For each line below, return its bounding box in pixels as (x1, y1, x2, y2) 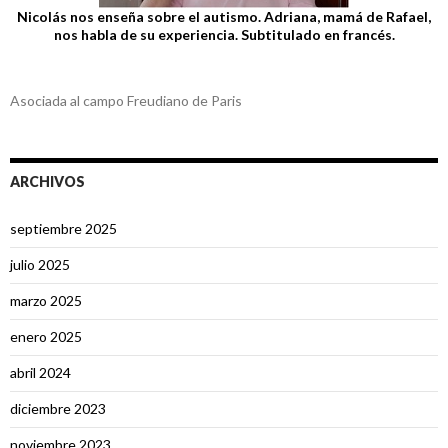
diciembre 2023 (10, 400, 106, 418)
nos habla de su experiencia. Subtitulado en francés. (53, 26, 395, 44)
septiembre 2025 (10, 220, 117, 238)
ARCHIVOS (10, 173, 85, 191)
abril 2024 (10, 364, 71, 382)
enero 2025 (10, 328, 82, 346)
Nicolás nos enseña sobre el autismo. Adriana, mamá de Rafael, (17, 8, 431, 26)
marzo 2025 (10, 292, 82, 310)
